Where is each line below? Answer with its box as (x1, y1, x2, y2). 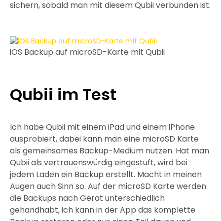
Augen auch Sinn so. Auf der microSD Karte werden (10, 181, 206, 192)
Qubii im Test (10, 83, 116, 106)
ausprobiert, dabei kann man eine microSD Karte (10, 133, 199, 145)
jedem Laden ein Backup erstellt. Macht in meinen (10, 169, 202, 180)
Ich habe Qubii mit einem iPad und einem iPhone (10, 121, 195, 133)
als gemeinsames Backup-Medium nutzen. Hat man (10, 145, 209, 156)
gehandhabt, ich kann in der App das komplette (10, 204, 195, 216)
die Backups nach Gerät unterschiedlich (10, 192, 165, 204)
